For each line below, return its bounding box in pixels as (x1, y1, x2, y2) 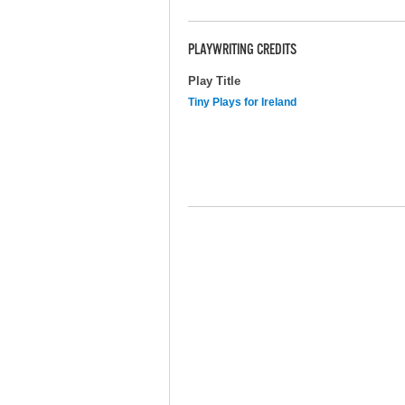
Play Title (188, 73, 240, 88)
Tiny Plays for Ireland (188, 95, 297, 108)
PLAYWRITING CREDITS (188, 42, 297, 61)
